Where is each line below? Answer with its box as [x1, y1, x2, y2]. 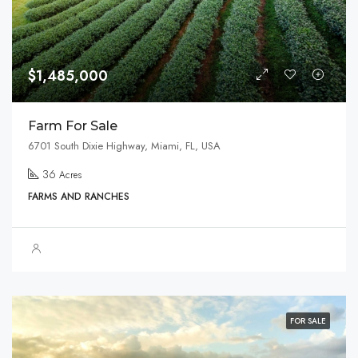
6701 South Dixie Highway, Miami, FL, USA [28, 137, 221, 153]
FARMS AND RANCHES [28, 189, 129, 204]
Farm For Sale [28, 117, 117, 133]
